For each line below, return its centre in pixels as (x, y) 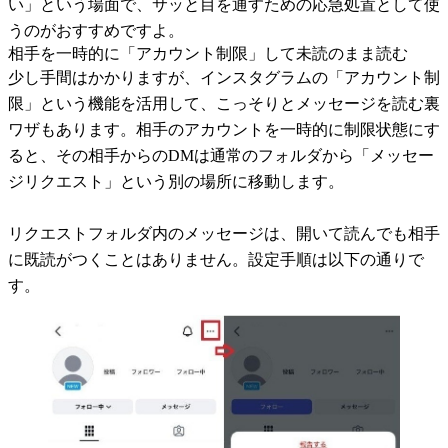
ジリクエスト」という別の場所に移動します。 (176, 181)
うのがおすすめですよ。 (96, 30)
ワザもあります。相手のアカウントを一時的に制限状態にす (224, 129)
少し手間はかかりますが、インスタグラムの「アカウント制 (224, 77)
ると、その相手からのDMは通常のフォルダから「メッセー (221, 155)
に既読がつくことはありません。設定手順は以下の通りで (216, 259)
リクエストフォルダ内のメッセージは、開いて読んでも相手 (224, 233)
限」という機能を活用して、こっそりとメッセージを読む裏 (224, 103)
